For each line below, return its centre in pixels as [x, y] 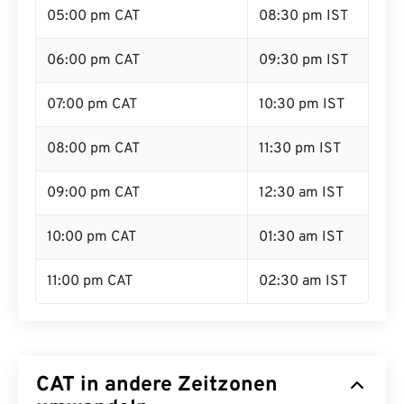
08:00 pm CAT [93, 149]
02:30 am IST [303, 281]
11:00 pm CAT [90, 281]
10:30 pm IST [302, 105]
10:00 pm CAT [92, 237]
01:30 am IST [301, 237]
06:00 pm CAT [93, 60]
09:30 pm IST [303, 60]
